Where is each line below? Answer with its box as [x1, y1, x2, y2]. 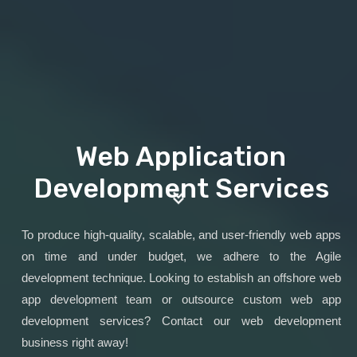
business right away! [21, 335, 128, 349]
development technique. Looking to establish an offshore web [21, 270, 341, 284]
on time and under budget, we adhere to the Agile [21, 249, 341, 263]
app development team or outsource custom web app [21, 292, 341, 306]
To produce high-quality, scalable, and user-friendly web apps [21, 227, 341, 241]
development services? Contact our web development [21, 313, 341, 328]
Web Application [76, 139, 287, 173]
